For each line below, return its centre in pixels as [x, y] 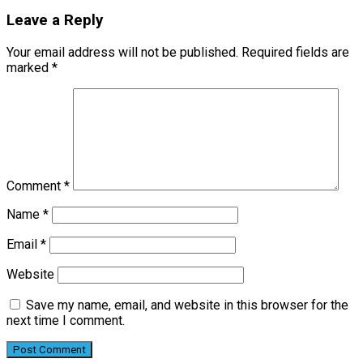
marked [29, 67]
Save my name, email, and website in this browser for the [187, 305]
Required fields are [295, 52]
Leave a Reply [55, 21]
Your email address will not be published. [122, 52]
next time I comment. [66, 320]
